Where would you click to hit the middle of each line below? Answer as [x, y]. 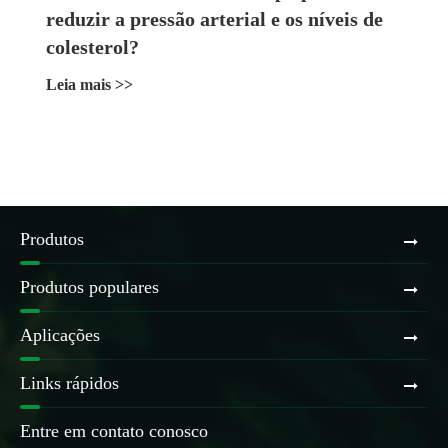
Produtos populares [89, 286]
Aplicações [60, 334]
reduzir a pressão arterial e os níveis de [214, 18]
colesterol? [92, 46]
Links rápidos [69, 382]
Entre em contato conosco [114, 430]
